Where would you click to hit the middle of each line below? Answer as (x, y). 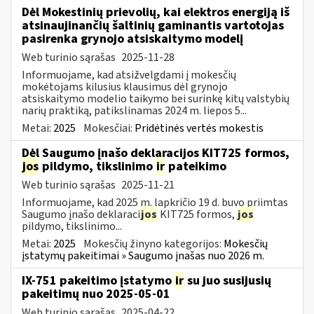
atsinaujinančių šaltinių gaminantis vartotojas (153, 25)
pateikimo (196, 166)
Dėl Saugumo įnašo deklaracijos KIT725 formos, (156, 153)
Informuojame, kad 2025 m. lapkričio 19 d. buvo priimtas (155, 202)
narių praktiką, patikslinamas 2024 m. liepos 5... (134, 110)
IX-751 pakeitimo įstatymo (98, 280)
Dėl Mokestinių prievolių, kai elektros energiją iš (156, 12)
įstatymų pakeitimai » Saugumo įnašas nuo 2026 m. (143, 255)
